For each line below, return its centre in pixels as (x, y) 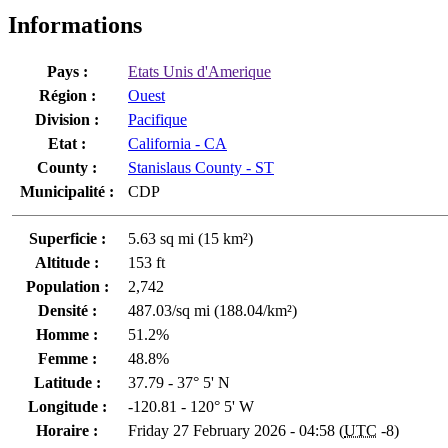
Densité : (67, 310)
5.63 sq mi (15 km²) (190, 238)
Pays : (67, 71)
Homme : (67, 334)
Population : (67, 286)
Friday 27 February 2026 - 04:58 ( (236, 430)
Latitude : (67, 382)
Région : (67, 95)
